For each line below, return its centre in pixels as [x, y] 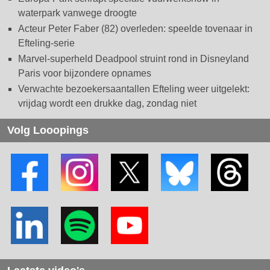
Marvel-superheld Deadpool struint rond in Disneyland [133, 58]
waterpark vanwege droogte [77, 13]
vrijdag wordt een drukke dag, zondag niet [107, 103]
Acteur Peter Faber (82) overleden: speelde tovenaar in [135, 28]
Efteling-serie [46, 43]
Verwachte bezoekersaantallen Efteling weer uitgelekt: [134, 89]
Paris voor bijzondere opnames [85, 73]
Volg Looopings [48, 130]
